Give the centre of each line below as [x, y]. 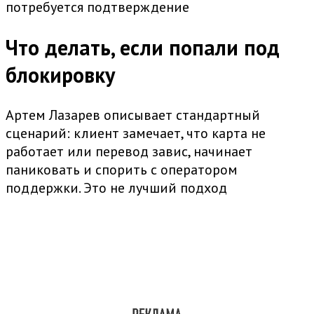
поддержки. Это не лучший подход [116, 188]
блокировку [60, 75]
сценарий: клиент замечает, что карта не [136, 134]
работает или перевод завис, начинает [129, 152]
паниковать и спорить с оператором [122, 170]
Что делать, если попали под [143, 48]
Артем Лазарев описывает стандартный [133, 115]
